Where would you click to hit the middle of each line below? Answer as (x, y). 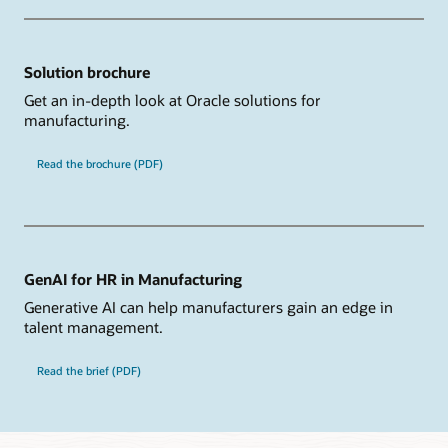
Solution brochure (87, 72)
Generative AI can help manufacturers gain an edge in (208, 306)
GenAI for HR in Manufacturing (133, 279)
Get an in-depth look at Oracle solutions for (172, 99)
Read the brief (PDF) (88, 370)
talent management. (93, 326)
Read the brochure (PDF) (99, 163)
